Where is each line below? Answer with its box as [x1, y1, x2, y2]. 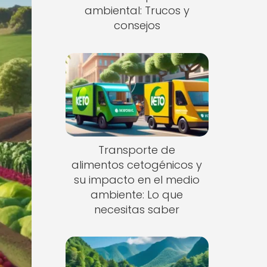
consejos [113, 18, 160, 33]
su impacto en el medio [74, 172, 200, 187]
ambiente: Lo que [91, 187, 184, 202]
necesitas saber [94, 201, 180, 217]
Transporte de [98, 142, 176, 157]
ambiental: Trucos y [84, 3, 190, 18]
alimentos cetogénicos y [72, 157, 203, 172]
